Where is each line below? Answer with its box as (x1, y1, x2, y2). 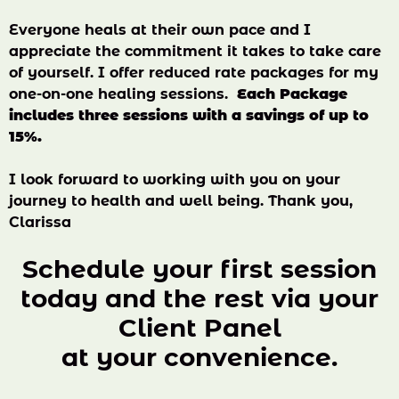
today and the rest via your (20, 283, 379, 313)
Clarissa (9, 214, 71, 231)
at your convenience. (61, 342, 338, 372)
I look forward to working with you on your (9, 171, 340, 188)
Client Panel (118, 313, 281, 343)
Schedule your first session (22, 254, 377, 284)
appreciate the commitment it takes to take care (9, 43, 381, 60)
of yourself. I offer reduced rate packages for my (9, 64, 379, 81)
